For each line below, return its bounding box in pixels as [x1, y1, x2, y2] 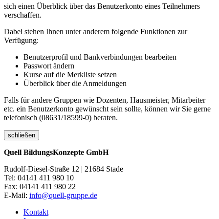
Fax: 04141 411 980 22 [4, 182, 76, 191]
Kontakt [23, 208, 48, 217]
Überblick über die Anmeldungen [23, 79, 127, 88]
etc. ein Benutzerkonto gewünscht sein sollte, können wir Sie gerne [4, 105, 211, 113]
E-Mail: [4, 191, 29, 200]
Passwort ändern [23, 62, 74, 70]
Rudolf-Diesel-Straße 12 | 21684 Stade [4, 165, 123, 174]
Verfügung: [4, 36, 39, 45]
